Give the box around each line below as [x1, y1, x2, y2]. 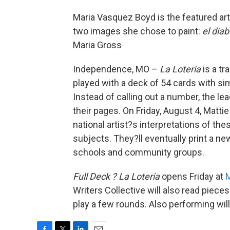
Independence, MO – [73, 63, 160, 74]
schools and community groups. [73, 146, 204, 158]
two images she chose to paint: [73, 25, 202, 36]
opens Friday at [160, 170, 225, 182]
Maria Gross [73, 39, 122, 50]
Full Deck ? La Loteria [73, 170, 160, 182]
